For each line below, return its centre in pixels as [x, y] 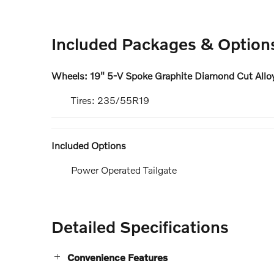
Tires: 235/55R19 [110, 100]
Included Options [89, 145]
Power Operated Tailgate [124, 169]
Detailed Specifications [140, 226]
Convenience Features [117, 257]
